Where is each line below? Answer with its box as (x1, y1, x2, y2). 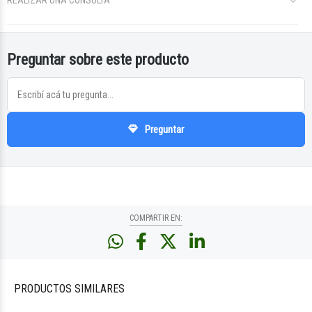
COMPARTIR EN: (130, 213, 182, 223)
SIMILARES (75, 282, 125, 295)
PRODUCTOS (14, 282, 75, 295)
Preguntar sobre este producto (7, 51, 189, 68)
